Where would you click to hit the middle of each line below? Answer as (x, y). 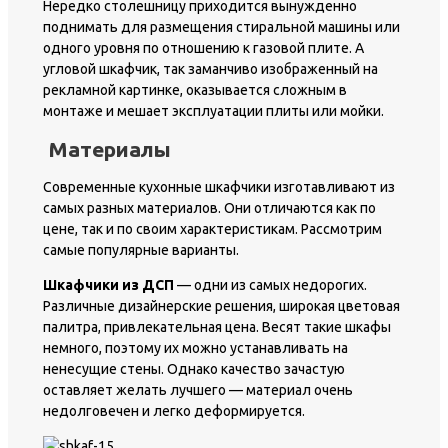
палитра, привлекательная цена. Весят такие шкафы (217, 327)
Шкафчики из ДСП (108, 285)
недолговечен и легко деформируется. (174, 411)
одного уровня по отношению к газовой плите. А (203, 47)
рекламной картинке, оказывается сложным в (195, 89)
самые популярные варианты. (141, 250)
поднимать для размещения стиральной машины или (221, 26)
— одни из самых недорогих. (270, 285)
